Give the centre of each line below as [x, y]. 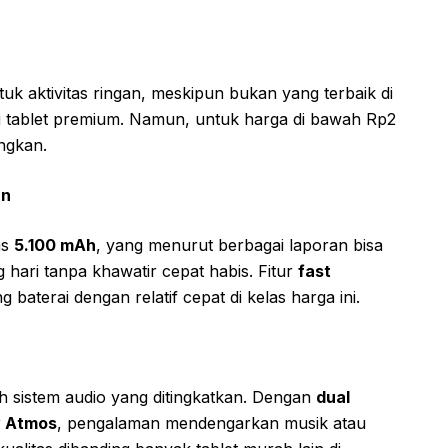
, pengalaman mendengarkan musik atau [211, 422]
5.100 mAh [55, 244]
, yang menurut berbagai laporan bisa [239, 244]
